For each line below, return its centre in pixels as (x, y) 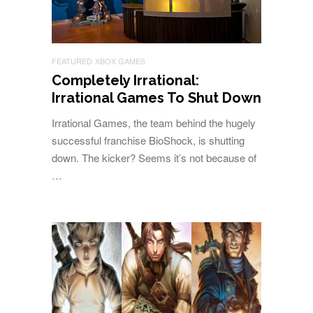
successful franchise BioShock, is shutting (148, 140)
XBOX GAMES (120, 61)
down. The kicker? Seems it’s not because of (154, 158)
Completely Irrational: (125, 81)
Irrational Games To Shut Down (156, 98)
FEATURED (72, 61)
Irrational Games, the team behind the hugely (154, 123)
